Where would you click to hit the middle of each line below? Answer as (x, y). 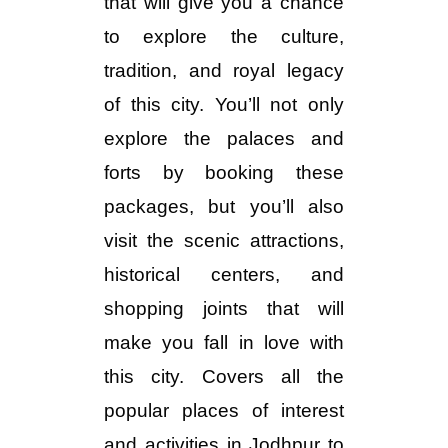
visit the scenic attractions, (224, 240)
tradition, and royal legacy (224, 70)
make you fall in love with (224, 342)
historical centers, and (224, 274)
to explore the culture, (224, 36)
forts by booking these (224, 172)
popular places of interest (224, 410)
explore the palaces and (224, 138)
